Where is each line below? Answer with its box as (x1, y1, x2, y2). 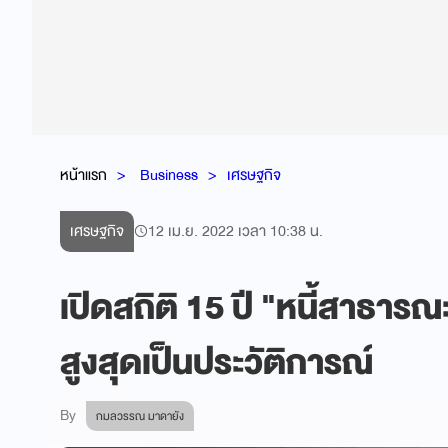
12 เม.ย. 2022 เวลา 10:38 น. (148, 218, 323, 244)
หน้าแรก (60, 161, 107, 188)
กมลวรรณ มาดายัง (96, 406, 184, 426)
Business (140, 161, 198, 188)
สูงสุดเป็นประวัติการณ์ (60, 334, 373, 392)
